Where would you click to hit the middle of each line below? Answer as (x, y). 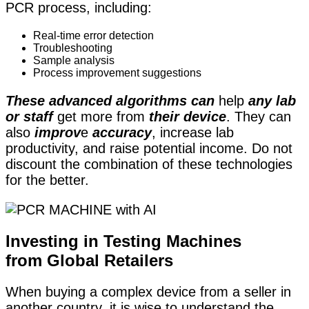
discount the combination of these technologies (149, 165)
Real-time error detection (93, 36)
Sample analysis (74, 61)
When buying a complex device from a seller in (148, 292)
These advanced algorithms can (112, 101)
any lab (270, 101)
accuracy (120, 133)
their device (186, 117)
